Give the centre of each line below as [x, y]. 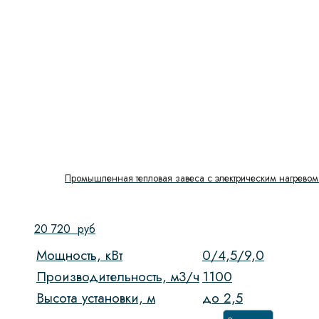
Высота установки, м [96, 298]
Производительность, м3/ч [118, 276]
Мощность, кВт [79, 255]
